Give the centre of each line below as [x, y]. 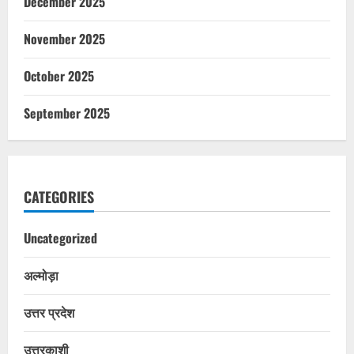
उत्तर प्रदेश [49, 312]
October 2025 [59, 75]
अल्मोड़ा [41, 275]
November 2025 [64, 38]
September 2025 [67, 113]
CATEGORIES [59, 196]
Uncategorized [60, 237]
